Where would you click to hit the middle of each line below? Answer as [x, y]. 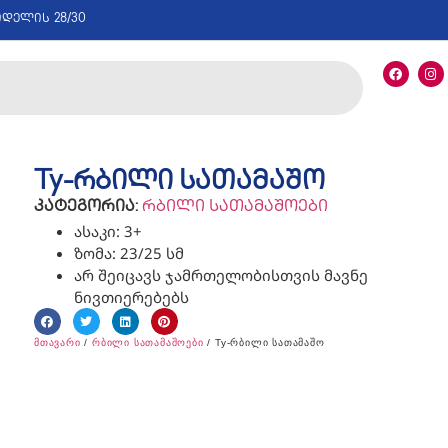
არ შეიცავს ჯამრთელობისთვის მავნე [220, 275]
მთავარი [57, 343]
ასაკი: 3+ [107, 231]
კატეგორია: [85, 208]
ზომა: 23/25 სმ [128, 253]
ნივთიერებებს [131, 297]
